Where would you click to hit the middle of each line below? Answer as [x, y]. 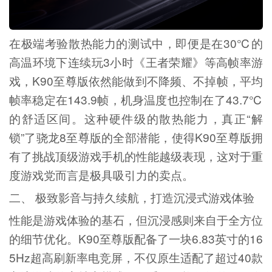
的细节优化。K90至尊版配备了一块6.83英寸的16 [136, 238]
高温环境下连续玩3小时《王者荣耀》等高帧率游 [136, 61]
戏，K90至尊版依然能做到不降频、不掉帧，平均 [136, 80]
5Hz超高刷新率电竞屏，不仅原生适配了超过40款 [136, 257]
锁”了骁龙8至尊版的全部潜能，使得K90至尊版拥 [136, 137]
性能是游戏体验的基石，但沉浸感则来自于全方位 [136, 219]
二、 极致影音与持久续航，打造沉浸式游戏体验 [131, 197]
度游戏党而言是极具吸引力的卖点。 [101, 174]
